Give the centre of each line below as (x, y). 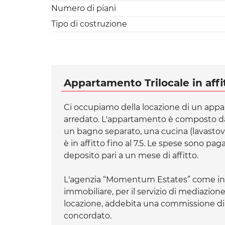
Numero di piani (84, 8)
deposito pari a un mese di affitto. (131, 155)
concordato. (88, 215)
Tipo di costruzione (89, 24)
